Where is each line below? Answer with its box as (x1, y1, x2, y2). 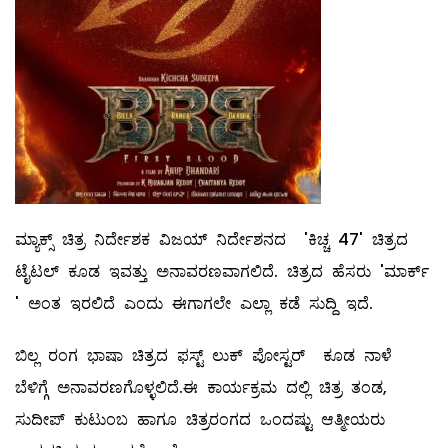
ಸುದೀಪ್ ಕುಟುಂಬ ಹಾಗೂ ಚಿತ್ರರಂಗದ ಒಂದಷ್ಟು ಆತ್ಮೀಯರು (15, 408, 385, 432)
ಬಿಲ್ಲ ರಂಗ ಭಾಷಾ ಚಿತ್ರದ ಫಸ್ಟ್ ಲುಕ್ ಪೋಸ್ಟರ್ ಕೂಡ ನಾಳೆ (15, 344, 392, 368)
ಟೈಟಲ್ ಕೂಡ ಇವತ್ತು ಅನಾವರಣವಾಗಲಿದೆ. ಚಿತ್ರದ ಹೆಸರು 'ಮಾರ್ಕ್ (15, 260, 429, 284)
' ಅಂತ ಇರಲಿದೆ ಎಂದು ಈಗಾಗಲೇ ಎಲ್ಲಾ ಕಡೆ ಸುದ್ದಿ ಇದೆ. (15, 292, 373, 316)
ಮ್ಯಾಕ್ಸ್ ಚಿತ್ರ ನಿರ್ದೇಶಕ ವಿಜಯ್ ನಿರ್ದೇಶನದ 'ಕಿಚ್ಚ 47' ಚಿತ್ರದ (15, 228, 408, 252)
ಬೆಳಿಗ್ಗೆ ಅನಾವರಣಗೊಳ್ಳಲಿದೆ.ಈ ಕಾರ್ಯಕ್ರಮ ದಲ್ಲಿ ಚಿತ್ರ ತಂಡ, (15, 376, 387, 400)
